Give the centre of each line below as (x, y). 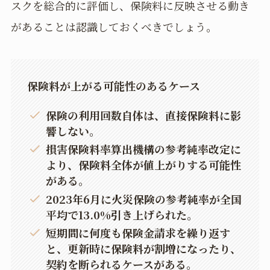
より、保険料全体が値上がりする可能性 (144, 165)
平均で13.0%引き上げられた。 (122, 214)
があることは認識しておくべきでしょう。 (114, 27)
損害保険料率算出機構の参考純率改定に (144, 149)
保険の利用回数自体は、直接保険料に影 (144, 115)
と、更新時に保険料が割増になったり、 (144, 249)
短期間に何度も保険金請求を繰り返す (138, 233)
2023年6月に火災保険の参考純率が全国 (144, 199)
